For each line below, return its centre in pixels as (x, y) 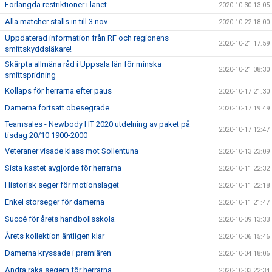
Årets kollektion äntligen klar (55, 236)
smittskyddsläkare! (38, 49)
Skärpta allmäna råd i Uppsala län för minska (83, 64)
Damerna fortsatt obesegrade (57, 108)
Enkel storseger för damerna (55, 202)
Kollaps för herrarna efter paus (58, 91)
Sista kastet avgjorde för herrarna (63, 168)
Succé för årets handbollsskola (60, 219)
